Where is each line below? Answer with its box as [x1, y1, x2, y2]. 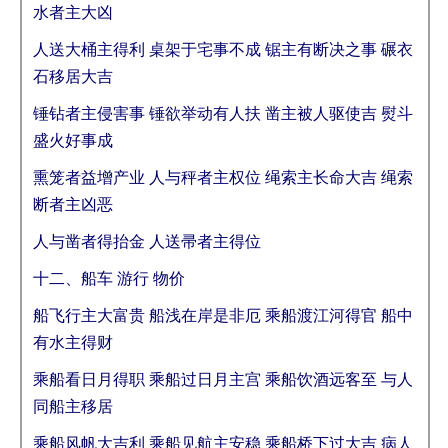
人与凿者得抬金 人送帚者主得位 [33, 233, 261, 250]
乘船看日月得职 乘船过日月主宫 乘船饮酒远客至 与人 [33, 371, 413, 388]
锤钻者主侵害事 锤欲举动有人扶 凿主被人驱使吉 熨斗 [33, 105, 413, 122]
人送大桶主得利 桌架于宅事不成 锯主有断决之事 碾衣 [33, 41, 413, 58]
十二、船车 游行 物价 [33, 270, 185, 287]
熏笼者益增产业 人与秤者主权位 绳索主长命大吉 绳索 [33, 169, 413, 186]
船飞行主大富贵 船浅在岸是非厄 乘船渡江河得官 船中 [33, 307, 413, 324]
